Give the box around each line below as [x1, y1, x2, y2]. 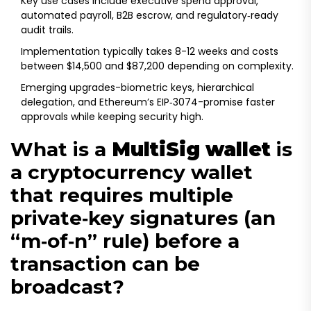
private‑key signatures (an [10, 206, 276, 230]
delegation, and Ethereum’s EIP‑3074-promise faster [21, 95, 275, 110]
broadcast [10, 275, 112, 299]
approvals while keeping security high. [21, 110, 203, 124]
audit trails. [21, 23, 74, 37]
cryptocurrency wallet [28, 160, 253, 185]
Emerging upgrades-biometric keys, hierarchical [21, 81, 254, 95]
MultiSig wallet [112, 137, 271, 162]
